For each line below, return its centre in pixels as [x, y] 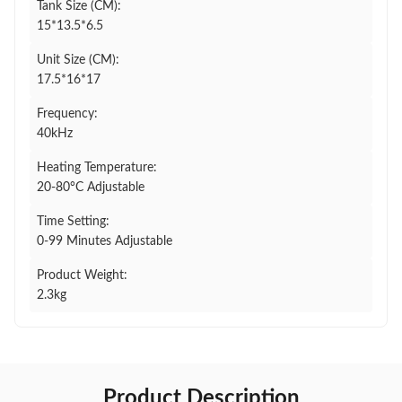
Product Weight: [82, 275]
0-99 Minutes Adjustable [105, 241]
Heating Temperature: [97, 168]
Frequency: [67, 114]
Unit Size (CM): [78, 60]
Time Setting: [73, 222]
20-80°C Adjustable [91, 188]
